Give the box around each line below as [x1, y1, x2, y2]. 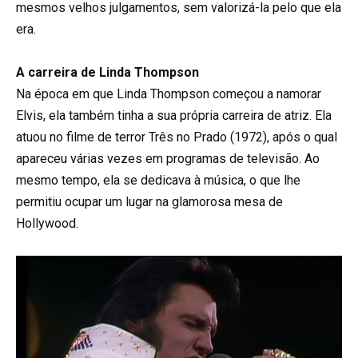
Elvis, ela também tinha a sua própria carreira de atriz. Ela [16, 108, 332, 124]
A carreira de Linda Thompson [16, 65, 199, 81]
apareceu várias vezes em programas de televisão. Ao [16, 151, 320, 167]
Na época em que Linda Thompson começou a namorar [16, 86, 321, 102]
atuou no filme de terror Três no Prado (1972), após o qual [16, 129, 337, 145]
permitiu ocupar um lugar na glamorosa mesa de [16, 194, 283, 210]
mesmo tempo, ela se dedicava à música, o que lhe [16, 173, 300, 189]
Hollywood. [16, 216, 78, 232]
